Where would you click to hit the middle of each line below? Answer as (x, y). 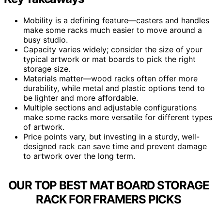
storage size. (47, 69)
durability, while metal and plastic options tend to (114, 88)
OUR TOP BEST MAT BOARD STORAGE (108, 185)
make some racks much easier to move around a (113, 30)
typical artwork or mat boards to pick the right (109, 59)
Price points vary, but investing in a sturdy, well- (111, 136)
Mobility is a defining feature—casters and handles (116, 20)
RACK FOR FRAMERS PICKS (108, 199)
